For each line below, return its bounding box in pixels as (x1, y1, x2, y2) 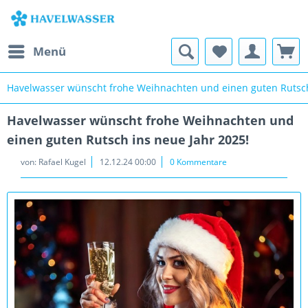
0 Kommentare (170, 156, 227, 168)
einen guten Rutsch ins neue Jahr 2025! (7, 131, 249, 148)
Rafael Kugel (38, 156, 86, 168)
